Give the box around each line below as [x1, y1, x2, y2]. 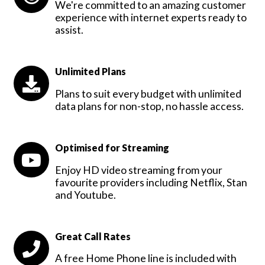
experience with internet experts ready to [55, 11, 247, 24]
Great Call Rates [55, 230, 131, 242]
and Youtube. [55, 188, 116, 201]
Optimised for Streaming [55, 141, 169, 153]
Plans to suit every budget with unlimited [55, 87, 241, 100]
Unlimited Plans [55, 66, 126, 77]
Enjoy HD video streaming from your [55, 163, 222, 176]
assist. [55, 24, 83, 37]
